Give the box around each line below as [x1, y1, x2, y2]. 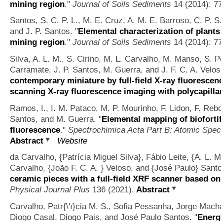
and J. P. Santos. [10, 26, 73, 37]
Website [57, 135, 87, 146]
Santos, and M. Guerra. [10, 113, 96, 124]
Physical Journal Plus [10, 184, 90, 195]
